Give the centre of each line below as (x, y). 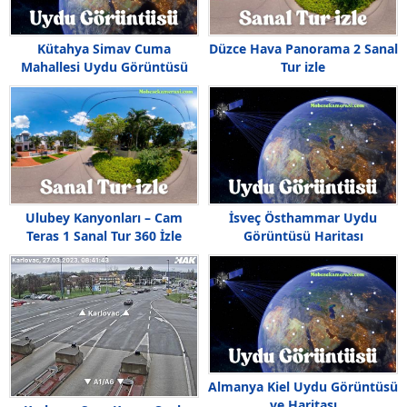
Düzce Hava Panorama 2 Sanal (303, 49)
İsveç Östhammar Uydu (303, 218)
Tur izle (303, 67)
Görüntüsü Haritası (303, 236)
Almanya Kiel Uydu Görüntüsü (303, 387)
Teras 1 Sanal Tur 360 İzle (104, 236)
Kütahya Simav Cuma (104, 49)
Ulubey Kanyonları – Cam (104, 218)
